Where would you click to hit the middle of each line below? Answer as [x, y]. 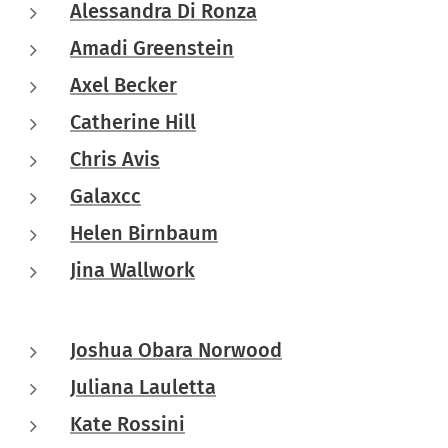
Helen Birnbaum [144, 232]
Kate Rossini [127, 423]
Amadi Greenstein [152, 47]
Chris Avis [115, 158]
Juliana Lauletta [143, 386]
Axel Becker [123, 84]
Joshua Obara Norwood [176, 349]
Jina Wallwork [132, 269]
